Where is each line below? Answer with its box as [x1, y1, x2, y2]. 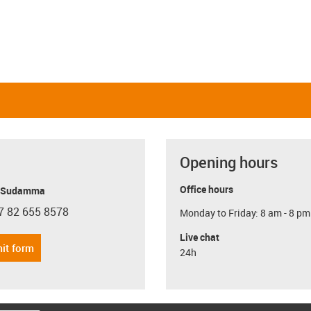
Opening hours [180, 151, 278, 172]
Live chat [180, 230, 219, 244]
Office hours [180, 182, 233, 196]
